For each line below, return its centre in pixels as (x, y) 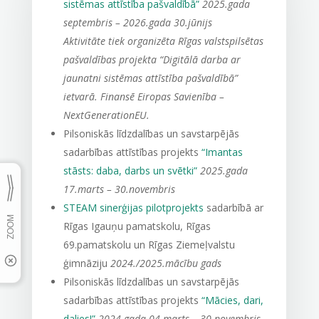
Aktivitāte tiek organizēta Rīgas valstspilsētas (163, 41)
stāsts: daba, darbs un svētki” (130, 171)
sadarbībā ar (233, 208)
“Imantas (222, 152)
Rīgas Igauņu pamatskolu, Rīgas (137, 226)
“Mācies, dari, (232, 300)
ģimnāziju (87, 263)
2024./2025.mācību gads (166, 263)
